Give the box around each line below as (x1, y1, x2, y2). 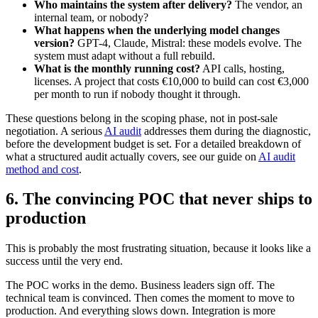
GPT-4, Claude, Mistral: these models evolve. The (75, 36, 302, 49)
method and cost (6, 163, 79, 175)
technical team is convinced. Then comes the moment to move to (6, 292, 295, 305)
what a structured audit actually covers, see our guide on (6, 150, 258, 163)
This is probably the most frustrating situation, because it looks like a (6, 242, 311, 255)
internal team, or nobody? (34, 11, 148, 23)
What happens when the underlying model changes (34, 23, 280, 36)
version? (34, 36, 75, 49)
